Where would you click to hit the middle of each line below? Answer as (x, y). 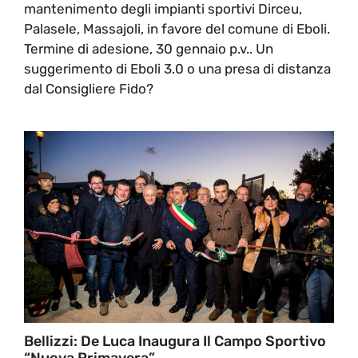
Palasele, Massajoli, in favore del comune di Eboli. (177, 28)
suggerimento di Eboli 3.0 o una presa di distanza (177, 68)
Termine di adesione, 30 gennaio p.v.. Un (149, 48)
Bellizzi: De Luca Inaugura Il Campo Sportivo (175, 341)
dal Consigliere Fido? (90, 88)
